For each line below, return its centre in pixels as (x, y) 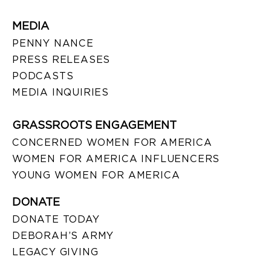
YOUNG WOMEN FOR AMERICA (96, 175)
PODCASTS (43, 76)
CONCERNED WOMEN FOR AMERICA (112, 142)
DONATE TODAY (56, 219)
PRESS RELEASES (61, 59)
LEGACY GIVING (55, 252)
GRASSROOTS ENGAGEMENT (94, 125)
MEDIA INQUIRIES (60, 92)
